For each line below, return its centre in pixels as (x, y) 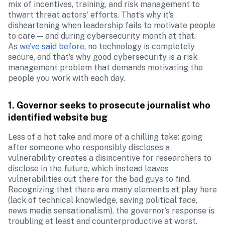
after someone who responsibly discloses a (89, 147)
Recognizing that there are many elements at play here (113, 190)
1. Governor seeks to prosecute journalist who (109, 105)
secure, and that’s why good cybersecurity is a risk (103, 57)
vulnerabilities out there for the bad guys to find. (99, 179)
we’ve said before (52, 46)
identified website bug (58, 117)
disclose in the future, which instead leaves (88, 168)
